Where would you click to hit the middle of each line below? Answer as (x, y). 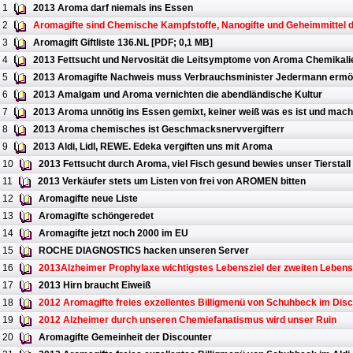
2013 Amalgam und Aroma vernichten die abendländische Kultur (178, 95)
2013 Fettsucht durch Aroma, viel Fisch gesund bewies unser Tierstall (195, 164)
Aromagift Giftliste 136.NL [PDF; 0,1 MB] (123, 43)
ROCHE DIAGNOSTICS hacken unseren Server (144, 251)
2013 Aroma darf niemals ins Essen (113, 8)
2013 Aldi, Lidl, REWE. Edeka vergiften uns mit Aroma (153, 147)
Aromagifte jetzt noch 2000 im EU (113, 234)
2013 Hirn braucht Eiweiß (95, 286)
